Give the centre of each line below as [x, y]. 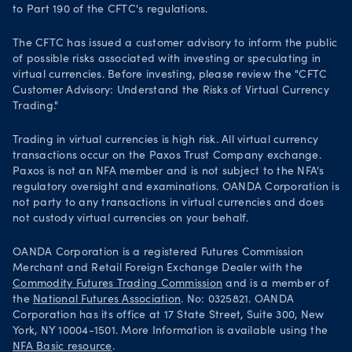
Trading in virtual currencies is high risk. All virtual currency [165, 141]
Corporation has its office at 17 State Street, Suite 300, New [169, 316]
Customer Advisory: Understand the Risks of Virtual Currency [171, 91]
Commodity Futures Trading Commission [117, 284]
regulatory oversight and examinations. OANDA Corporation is [176, 188]
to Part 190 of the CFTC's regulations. [110, 10]
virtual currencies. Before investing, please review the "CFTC [170, 75]
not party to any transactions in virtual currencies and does [168, 203]
